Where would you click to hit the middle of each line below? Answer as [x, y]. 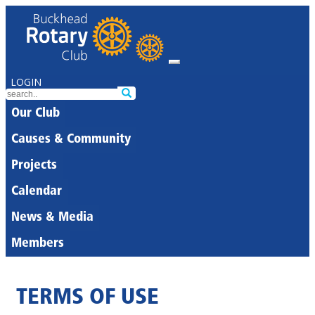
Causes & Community [71, 140]
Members [38, 244]
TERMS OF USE [88, 298]
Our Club [36, 114]
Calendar [37, 192]
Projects [34, 166]
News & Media [52, 218]
